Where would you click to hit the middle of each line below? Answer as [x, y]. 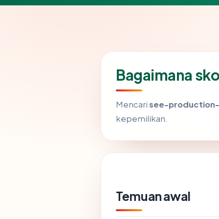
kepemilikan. [142, 118]
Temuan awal [153, 196]
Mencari [132, 104]
